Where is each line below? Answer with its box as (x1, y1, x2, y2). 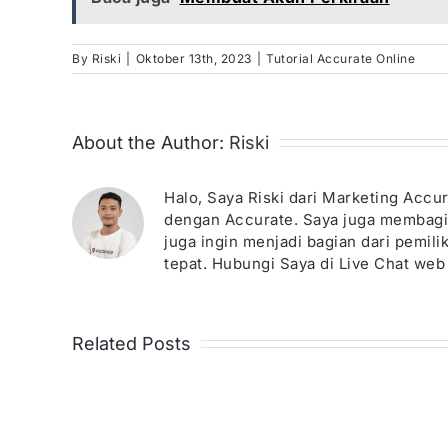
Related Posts (72, 332, 191, 354)
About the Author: (72, 131, 229, 153)
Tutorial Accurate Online (266, 50, 415, 66)
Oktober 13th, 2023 (135, 50, 252, 66)
